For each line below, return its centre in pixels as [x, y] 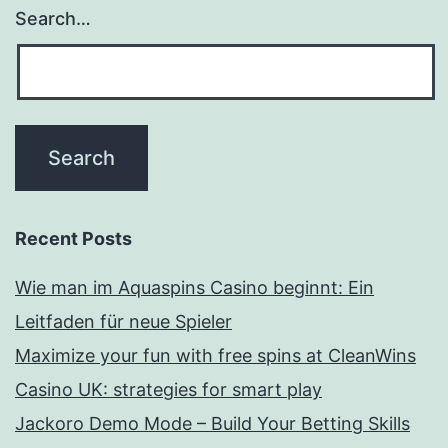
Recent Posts [73, 238]
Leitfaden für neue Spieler [123, 321]
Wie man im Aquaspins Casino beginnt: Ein [194, 287]
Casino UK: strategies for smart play [168, 389]
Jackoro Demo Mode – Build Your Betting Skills [212, 423]
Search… [53, 19]
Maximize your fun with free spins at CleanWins [215, 355]
